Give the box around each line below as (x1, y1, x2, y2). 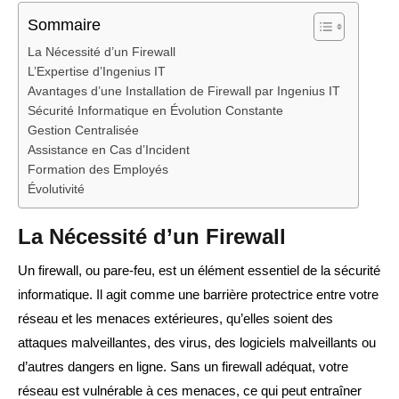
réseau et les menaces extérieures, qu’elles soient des (18, 311, 333, 327)
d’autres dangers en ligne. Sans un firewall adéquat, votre (18, 359, 348, 375)
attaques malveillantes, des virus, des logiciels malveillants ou (18, 335, 376, 351)
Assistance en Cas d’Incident (28, 143, 190, 158)
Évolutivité (28, 183, 85, 197)
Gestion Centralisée (28, 124, 139, 138)
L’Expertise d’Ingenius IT (28, 65, 166, 79)
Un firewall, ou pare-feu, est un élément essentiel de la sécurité (18, 263, 380, 279)
